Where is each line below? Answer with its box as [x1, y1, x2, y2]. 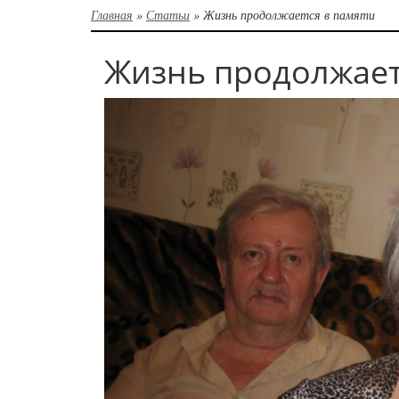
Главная [91, 5, 133, 23]
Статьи [146, 5, 190, 23]
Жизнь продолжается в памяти [203, 5, 375, 23]
